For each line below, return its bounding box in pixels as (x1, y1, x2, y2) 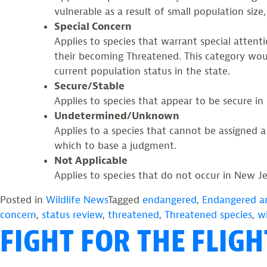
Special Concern (54, 20, 132, 33)
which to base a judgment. (54, 139, 176, 152)
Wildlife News (46, 193, 108, 206)
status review (42, 208, 103, 221)
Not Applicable (54, 154, 128, 167)
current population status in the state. (54, 64, 230, 77)
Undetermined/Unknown (54, 109, 179, 122)
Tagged (108, 193, 142, 206)
